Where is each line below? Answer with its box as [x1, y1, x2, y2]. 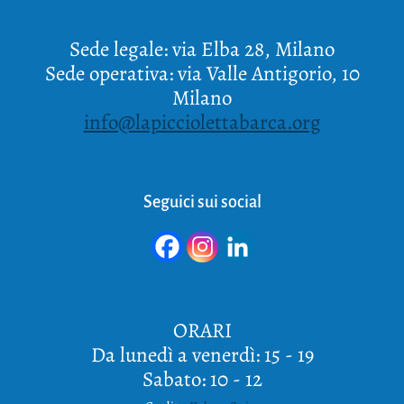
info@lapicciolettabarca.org [83, 108, 321, 136]
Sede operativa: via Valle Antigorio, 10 [44, 60, 360, 87]
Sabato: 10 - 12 [142, 365, 262, 393]
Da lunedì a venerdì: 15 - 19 [90, 341, 314, 369]
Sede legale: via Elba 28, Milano [69, 35, 335, 63]
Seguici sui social [142, 193, 262, 211]
